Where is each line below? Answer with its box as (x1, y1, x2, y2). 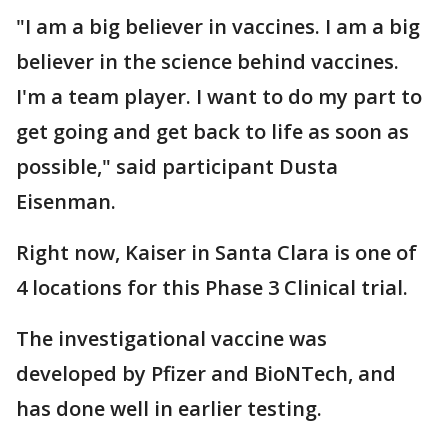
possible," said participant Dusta (16, 153, 338, 180)
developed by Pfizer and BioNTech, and (16, 360, 396, 387)
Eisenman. (16, 188, 116, 215)
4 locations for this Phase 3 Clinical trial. (16, 274, 408, 301)
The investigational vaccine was (16, 325, 327, 352)
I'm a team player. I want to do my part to (16, 83, 422, 110)
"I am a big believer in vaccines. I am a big (16, 13, 420, 40)
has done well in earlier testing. (16, 395, 322, 422)
